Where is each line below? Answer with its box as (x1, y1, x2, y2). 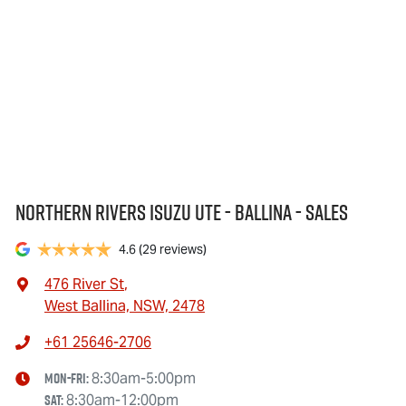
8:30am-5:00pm (92, 368, 196, 388)
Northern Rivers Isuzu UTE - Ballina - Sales (15, 197, 348, 227)
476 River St (44, 274, 124, 294)
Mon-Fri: (44, 367, 92, 389)
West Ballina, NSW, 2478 (44, 295, 205, 315)
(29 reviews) (139, 240, 207, 257)
